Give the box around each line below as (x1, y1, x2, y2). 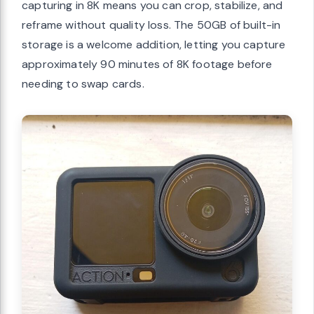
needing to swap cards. (22, 76, 144, 92)
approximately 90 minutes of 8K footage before (22, 57, 273, 72)
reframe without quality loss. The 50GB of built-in (22, 18, 281, 33)
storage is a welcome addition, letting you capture (22, 37, 286, 53)
